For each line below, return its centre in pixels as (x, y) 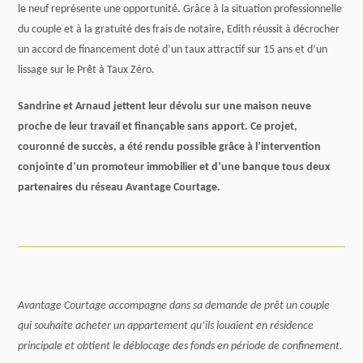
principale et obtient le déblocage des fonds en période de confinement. (181, 346)
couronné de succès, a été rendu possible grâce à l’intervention (170, 147)
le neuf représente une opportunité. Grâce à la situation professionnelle (180, 9)
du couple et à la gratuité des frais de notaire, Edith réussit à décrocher (179, 30)
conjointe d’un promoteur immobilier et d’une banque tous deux (174, 167)
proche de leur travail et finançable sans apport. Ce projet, (158, 127)
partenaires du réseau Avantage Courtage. (120, 188)
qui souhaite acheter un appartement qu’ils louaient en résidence (166, 326)
